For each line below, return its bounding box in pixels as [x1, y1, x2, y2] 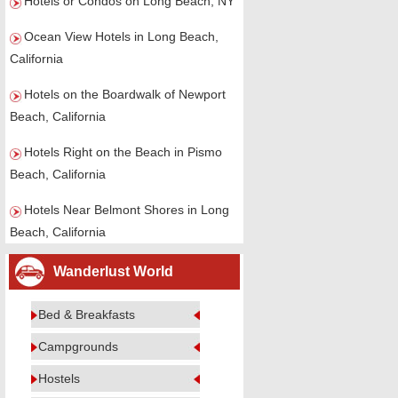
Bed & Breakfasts [38, 307, 135, 322]
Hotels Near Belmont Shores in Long [24, 203, 229, 217]
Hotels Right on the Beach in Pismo [24, 145, 222, 159]
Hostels [38, 371, 80, 386]
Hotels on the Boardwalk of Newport [24, 87, 226, 101]
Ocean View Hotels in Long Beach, [24, 29, 219, 44]
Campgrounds [38, 339, 118, 354]
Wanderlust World [53, 264, 173, 279]
